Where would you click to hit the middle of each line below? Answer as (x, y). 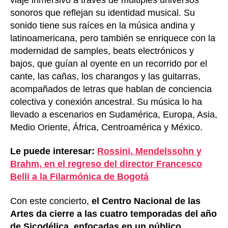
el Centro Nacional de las (146, 201)
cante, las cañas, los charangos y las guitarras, (105, 76)
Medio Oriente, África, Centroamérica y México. (106, 127)
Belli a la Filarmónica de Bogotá (79, 177)
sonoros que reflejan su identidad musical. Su (103, 12)
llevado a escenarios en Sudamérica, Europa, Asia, (114, 114)
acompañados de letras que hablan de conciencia (111, 89)
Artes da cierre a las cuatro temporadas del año (113, 213)
